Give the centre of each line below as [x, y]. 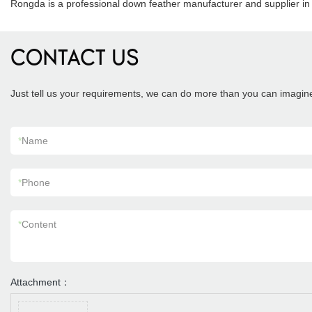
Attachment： [40, 282]
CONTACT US [75, 60]
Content [39, 224]
